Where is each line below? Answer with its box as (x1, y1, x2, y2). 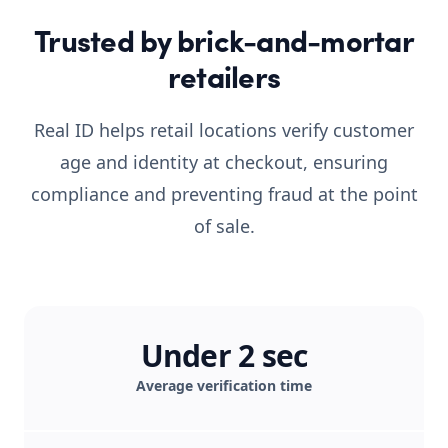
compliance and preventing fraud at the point (30, 182, 418, 206)
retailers (167, 65, 281, 95)
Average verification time (136, 376, 312, 395)
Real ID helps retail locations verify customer (34, 118, 414, 142)
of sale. (193, 214, 255, 238)
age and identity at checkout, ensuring (60, 150, 388, 174)
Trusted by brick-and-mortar (34, 29, 414, 59)
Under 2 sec (140, 335, 308, 376)
